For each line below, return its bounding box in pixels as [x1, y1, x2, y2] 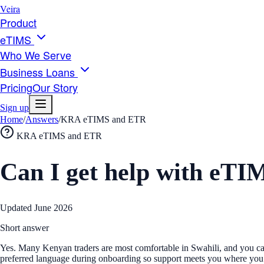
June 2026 [34, 203, 72, 213]
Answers [25, 114, 58, 124]
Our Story [32, 80, 78, 95]
